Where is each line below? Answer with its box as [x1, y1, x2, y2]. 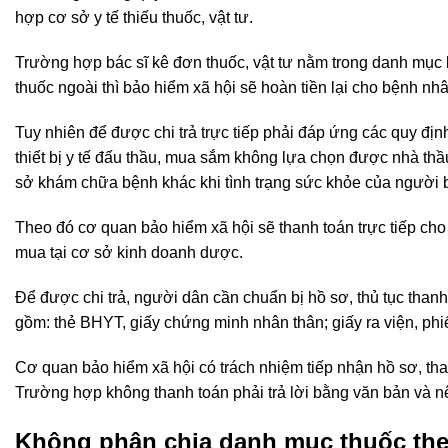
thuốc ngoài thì [15, 78, 123, 96]
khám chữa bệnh [38, 173, 158, 191]
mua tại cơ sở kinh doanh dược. [15, 243, 243, 261]
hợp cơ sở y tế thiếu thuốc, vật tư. [15, 8, 253, 26]
